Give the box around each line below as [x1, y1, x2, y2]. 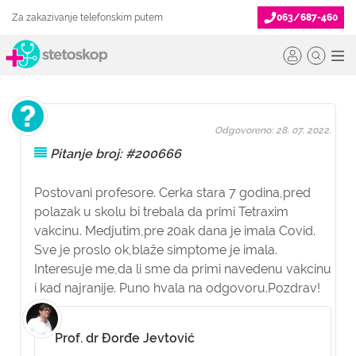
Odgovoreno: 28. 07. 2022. [215, 125, 331, 136]
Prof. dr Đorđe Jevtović [55, 331, 195, 346]
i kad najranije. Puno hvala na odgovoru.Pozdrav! [34, 281, 320, 296]
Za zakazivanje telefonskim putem [12, 12, 163, 23]
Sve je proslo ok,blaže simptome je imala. [34, 242, 277, 257]
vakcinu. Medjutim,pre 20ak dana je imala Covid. [34, 223, 315, 238]
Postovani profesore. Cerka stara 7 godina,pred [34, 185, 311, 200]
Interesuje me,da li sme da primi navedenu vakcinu [34, 261, 331, 277]
